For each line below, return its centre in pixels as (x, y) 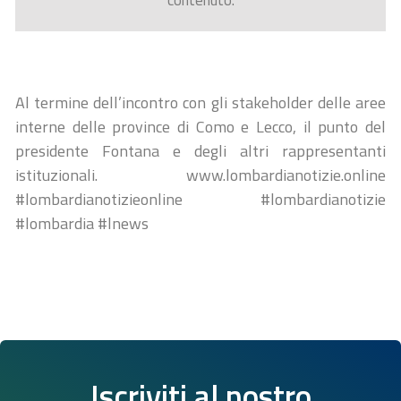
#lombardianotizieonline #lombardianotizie (200, 199)
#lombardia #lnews (82, 223)
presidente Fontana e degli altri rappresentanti (200, 151)
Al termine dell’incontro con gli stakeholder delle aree (200, 102)
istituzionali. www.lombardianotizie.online (200, 175)
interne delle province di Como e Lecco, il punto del (200, 127)
